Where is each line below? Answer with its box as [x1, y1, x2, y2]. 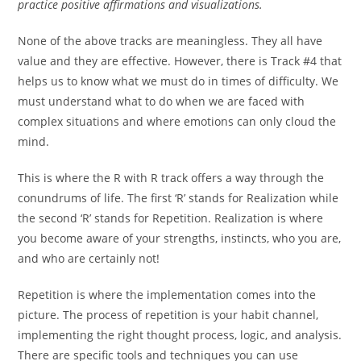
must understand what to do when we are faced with [18, 93, 305, 109]
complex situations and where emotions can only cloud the [18, 114, 337, 129]
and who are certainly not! [18, 251, 160, 266]
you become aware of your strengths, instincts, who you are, [18, 230, 342, 246]
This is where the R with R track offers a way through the [18, 170, 325, 185]
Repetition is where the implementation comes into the [18, 287, 317, 302]
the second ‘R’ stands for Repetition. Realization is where [18, 210, 324, 226]
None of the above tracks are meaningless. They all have [18, 33, 323, 48]
